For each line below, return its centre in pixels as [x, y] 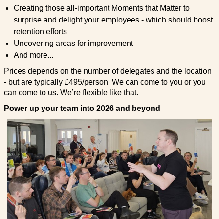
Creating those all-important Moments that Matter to [101, 8]
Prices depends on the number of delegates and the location [108, 71]
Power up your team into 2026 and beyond [82, 108]
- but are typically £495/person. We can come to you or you [105, 82]
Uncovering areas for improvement [73, 43]
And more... [33, 55]
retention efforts [40, 31]
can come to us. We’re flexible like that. [71, 92]
